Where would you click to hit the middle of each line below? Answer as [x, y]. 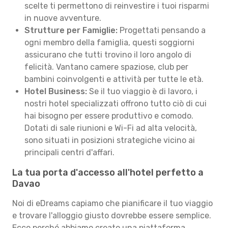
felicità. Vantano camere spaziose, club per [106, 67]
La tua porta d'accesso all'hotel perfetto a [108, 173]
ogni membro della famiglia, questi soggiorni [109, 42]
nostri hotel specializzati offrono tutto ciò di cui [116, 104]
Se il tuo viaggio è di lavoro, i [142, 91]
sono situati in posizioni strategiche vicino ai [110, 140]
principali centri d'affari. [69, 152]
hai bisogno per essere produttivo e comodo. [109, 116]
